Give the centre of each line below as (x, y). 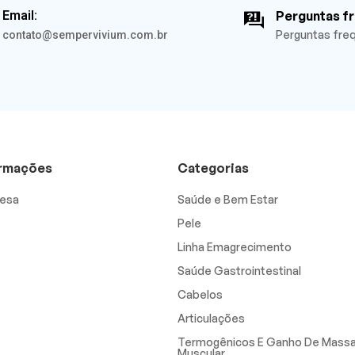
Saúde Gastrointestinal (239, 270)
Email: (20, 15)
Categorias (213, 168)
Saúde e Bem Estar (227, 199)
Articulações (211, 318)
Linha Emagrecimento (234, 246)
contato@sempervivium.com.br (85, 34)
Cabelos (200, 294)
